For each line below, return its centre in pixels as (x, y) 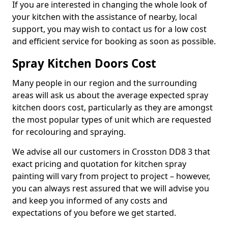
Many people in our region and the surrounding (105, 83)
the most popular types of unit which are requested (112, 120)
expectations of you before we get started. (95, 213)
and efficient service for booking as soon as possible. (114, 41)
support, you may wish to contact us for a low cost (109, 29)
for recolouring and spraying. (70, 132)
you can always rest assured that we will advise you (111, 188)
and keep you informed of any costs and (90, 201)
